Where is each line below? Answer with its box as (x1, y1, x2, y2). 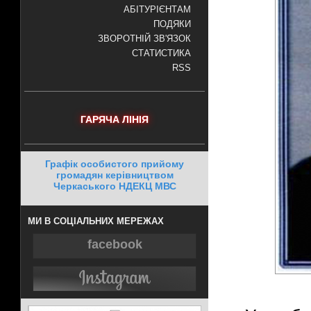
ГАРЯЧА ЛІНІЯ (81, 114, 149, 125)
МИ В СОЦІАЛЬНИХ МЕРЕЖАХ (28, 216, 164, 226)
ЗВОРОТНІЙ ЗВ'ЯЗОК (98, 34, 191, 44)
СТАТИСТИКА (132, 49, 191, 58)
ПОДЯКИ (153, 19, 191, 29)
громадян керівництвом (56, 169, 174, 180)
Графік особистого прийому (45, 158, 184, 169)
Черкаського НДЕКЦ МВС (53, 180, 176, 192)
